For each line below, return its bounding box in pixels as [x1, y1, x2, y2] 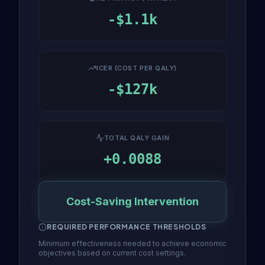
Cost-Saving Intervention [66, 195, 199, 208]
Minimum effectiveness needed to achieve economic [38, 238, 226, 248]
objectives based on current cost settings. [38, 248, 186, 257]
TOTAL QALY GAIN [104, 133, 170, 142]
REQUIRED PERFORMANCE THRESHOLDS [47, 222, 206, 231]
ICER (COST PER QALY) [96, 63, 177, 72]
